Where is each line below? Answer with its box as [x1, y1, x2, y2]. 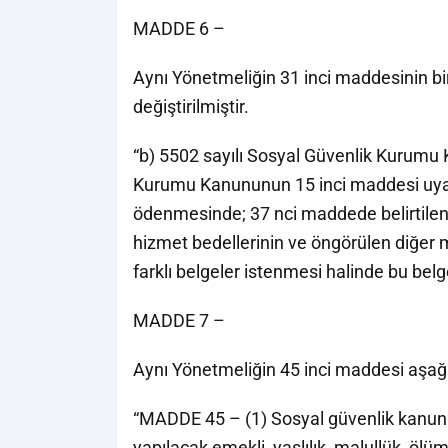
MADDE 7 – [133, 310, 225, 331]
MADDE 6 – [133, 18, 225, 39]
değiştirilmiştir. [133, 96, 249, 117]
